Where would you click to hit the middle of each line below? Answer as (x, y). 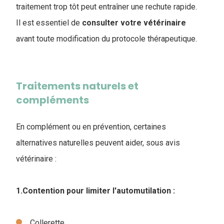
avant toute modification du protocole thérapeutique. (106, 38)
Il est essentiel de (48, 22)
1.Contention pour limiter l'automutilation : (95, 190)
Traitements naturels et (77, 86)
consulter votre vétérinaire (133, 22)
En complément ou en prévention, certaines (91, 126)
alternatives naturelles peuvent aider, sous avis (98, 142)
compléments (52, 100)
